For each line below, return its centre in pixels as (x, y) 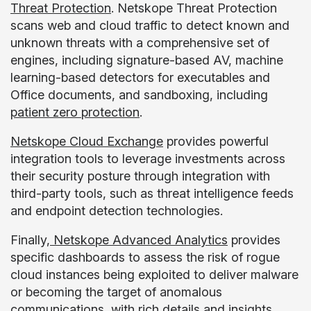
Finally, (30, 240)
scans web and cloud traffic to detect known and (150, 25)
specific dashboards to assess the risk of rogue (145, 257)
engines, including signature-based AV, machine (147, 60)
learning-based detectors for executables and (140, 77)
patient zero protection (75, 112)
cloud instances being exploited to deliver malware (154, 275)
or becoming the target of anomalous (116, 292)
